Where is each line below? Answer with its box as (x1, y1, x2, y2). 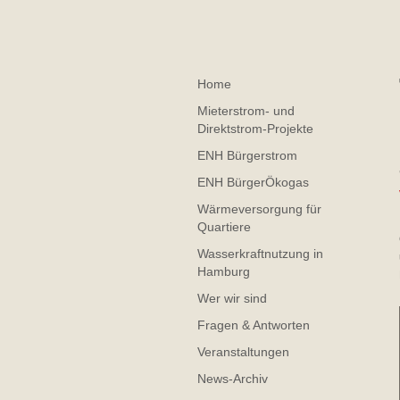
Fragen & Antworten (197, 318, 310, 332)
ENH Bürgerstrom (197, 148, 297, 162)
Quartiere (197, 220, 251, 234)
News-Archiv (197, 371, 268, 386)
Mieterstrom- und (197, 104, 295, 118)
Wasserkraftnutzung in (197, 246, 323, 261)
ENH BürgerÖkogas (197, 175, 309, 189)
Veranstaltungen (197, 345, 289, 359)
